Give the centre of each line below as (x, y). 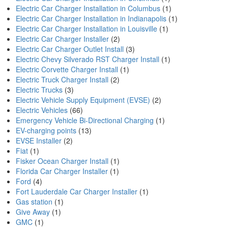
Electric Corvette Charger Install (67, 69)
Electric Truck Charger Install (62, 79)
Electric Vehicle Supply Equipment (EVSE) (83, 100)
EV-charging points (46, 130)
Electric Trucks (39, 90)
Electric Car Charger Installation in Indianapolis (91, 18)
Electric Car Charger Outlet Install (70, 49)
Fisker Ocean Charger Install (62, 161)
